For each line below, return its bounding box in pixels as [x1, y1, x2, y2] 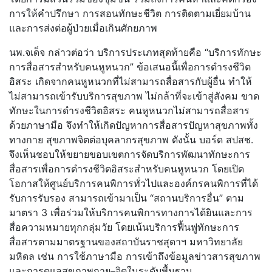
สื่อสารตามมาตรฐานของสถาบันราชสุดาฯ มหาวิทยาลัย [9, 236, 243, 248]
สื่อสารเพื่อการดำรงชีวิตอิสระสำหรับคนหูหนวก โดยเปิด [9, 163, 244, 175]
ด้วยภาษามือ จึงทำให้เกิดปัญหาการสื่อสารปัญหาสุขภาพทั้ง [9, 119, 258, 132]
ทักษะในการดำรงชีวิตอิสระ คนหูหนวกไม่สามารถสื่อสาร [9, 104, 250, 117]
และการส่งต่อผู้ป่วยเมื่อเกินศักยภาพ [9, 22, 160, 35]
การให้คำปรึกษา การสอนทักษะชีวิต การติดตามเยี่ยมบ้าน [9, 7, 251, 20]
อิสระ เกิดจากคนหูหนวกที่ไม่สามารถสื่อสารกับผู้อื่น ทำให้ [9, 75, 252, 88]
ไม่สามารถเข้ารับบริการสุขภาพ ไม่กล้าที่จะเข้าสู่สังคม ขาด [9, 90, 259, 103]
